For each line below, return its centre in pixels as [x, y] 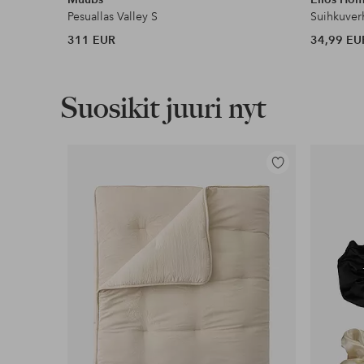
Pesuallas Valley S [113, 16]
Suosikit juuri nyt [162, 107]
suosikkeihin [298, 186]
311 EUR [92, 39]
